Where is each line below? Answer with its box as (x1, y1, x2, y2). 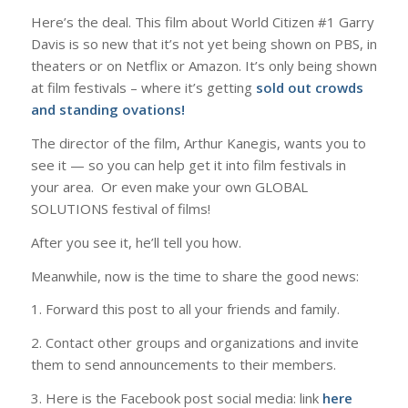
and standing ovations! (30, 100, 185, 119)
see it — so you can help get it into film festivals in (30, 156, 346, 174)
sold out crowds (255, 78, 363, 97)
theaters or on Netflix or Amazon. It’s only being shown (30, 56, 377, 76)
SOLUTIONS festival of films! (30, 199, 210, 218)
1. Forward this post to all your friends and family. (30, 300, 340, 319)
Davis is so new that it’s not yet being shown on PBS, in (30, 35, 377, 54)
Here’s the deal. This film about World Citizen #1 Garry (30, 13, 374, 32)
